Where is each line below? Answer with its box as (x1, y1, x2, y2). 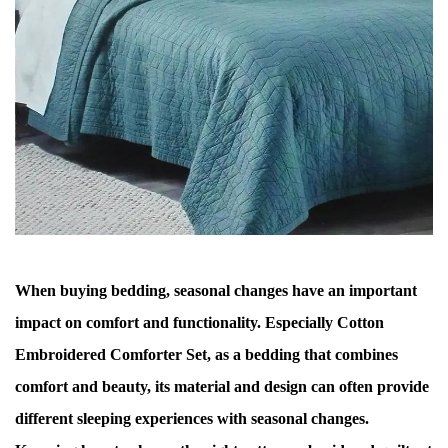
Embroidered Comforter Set (15, 346, 207, 363)
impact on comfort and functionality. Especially (15, 314, 337, 331)
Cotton (337, 314, 384, 331)
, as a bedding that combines (207, 346, 398, 363)
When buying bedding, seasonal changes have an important (15, 282, 417, 299)
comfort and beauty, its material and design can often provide (15, 378, 429, 395)
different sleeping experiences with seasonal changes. (15, 410, 369, 427)
